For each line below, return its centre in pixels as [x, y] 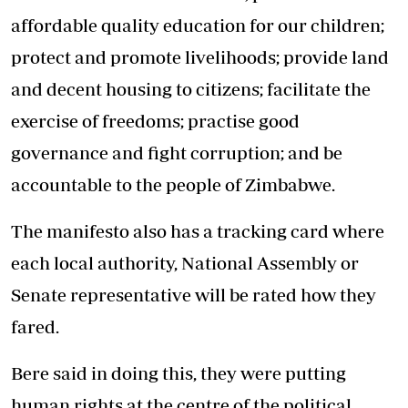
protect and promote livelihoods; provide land [200, 56]
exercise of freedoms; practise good [155, 120]
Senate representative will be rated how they [194, 294]
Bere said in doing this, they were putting [178, 372]
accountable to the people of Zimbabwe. [173, 184]
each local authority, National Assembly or [185, 262]
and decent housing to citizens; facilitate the [191, 88]
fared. [35, 326]
